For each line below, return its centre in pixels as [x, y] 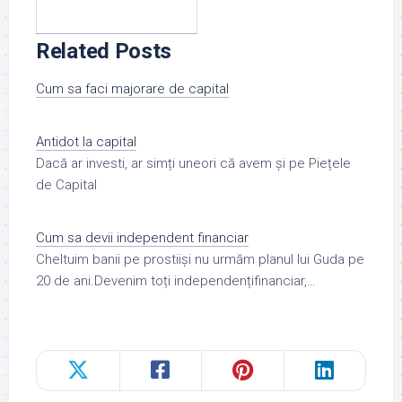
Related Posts [104, 52]
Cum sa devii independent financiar [142, 238]
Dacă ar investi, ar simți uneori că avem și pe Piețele [193, 164]
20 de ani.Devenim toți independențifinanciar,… [176, 281]
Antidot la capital [86, 142]
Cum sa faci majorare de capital [132, 89]
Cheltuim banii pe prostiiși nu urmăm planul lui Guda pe [200, 260]
